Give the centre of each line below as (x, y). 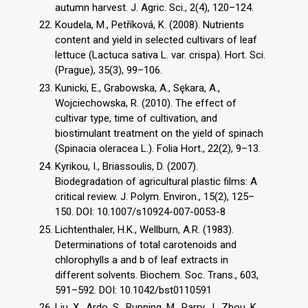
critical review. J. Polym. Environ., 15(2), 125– (155, 196)
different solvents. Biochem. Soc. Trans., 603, (157, 275)
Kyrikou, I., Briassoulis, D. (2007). (126, 166)
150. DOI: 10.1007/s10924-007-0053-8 (140, 211)
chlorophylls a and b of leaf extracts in (142, 260)
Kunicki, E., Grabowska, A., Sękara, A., (137, 88)
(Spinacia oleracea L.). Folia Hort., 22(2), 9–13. (158, 149)
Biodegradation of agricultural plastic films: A (156, 181)
